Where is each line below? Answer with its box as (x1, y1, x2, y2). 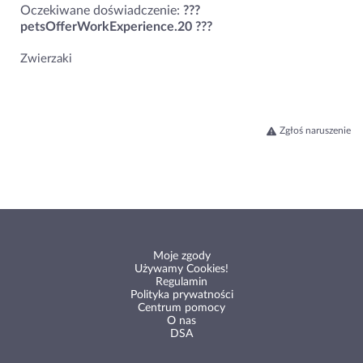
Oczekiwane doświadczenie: (20, 3, 183, 17)
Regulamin (156, 276, 207, 288)
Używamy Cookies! (135, 263, 228, 275)
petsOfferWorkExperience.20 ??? (20, 19, 212, 33)
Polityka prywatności (130, 289, 233, 301)
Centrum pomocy (138, 302, 225, 314)
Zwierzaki (20, 53, 72, 66)
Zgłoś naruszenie (280, 126, 351, 136)
